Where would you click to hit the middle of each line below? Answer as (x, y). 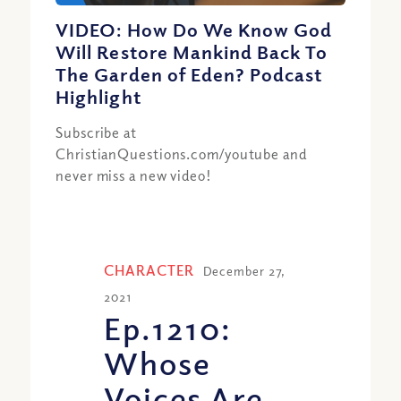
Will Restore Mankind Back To (192, 51)
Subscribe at (96, 132)
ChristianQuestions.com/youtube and (181, 154)
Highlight (98, 96)
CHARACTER (149, 270)
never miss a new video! (134, 175)
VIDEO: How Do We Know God (194, 29)
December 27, (244, 270)
